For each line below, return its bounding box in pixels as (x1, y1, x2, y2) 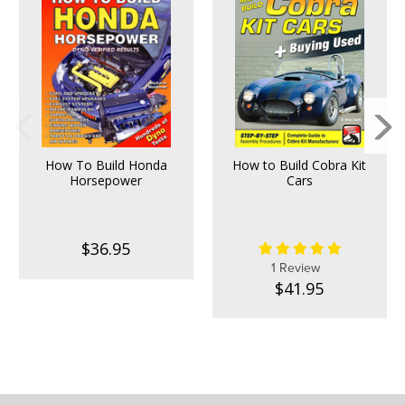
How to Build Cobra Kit (232, 156, 366, 174)
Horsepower (70, 172, 142, 190)
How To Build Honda (44, 156, 167, 174)
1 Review (271, 259, 320, 276)
